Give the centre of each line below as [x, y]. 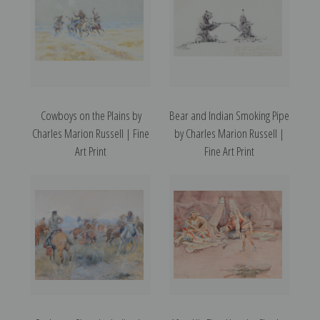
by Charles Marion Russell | [229, 134]
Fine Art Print [229, 151]
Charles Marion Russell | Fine [91, 134]
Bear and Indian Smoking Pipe [229, 116]
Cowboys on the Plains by [91, 116]
